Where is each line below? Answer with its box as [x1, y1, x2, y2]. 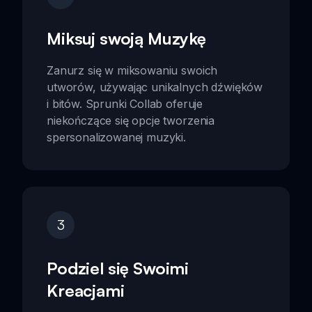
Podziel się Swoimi [47, 258, 189, 279]
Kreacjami [47, 280, 125, 302]
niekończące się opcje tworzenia [47, 114, 215, 128]
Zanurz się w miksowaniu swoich [47, 63, 218, 78]
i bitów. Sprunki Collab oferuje [47, 97, 203, 111]
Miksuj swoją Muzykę [47, 28, 206, 49]
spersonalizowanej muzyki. [47, 130, 186, 145]
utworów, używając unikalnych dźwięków [47, 80, 263, 95]
